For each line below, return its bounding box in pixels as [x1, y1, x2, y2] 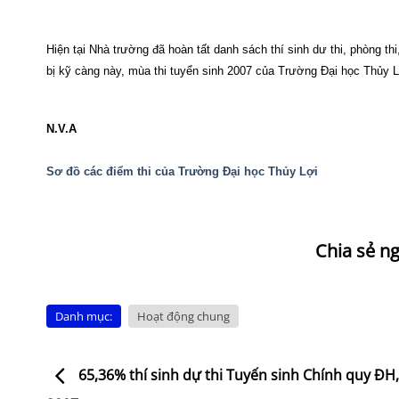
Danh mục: [55, 307, 112, 324]
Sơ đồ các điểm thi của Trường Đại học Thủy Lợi [46, 165, 318, 178]
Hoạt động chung [137, 307, 230, 324]
